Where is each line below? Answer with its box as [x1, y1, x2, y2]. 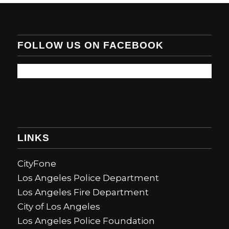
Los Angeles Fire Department [17, 187, 149, 197]
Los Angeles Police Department [17, 172, 159, 183]
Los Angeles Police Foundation [17, 215, 155, 226]
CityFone [17, 158, 56, 169]
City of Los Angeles [17, 201, 100, 212]
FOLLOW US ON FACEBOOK [17, 39, 164, 51]
